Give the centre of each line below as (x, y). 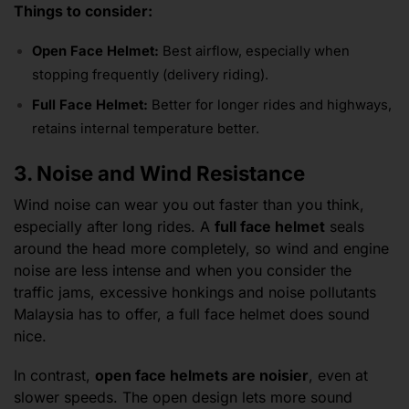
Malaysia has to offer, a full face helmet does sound (192, 315)
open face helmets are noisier (202, 375)
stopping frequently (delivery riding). (150, 74)
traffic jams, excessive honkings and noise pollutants (195, 293)
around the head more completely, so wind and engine (201, 249)
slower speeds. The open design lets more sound (183, 397)
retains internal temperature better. (146, 129)
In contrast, (54, 375)
